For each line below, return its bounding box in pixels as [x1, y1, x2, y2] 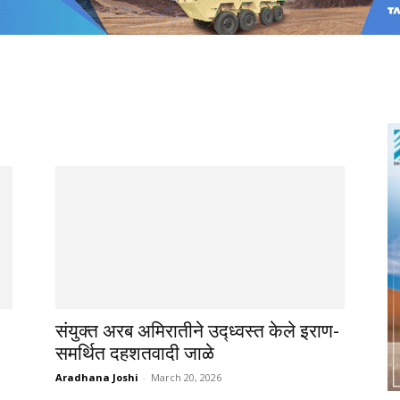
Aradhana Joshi [55, 370, 138, 384]
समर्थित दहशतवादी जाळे [55, 342, 214, 364]
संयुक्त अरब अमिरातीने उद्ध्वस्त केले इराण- [55, 320, 339, 342]
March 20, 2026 [151, 370, 221, 384]
